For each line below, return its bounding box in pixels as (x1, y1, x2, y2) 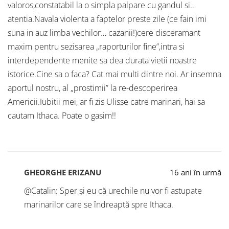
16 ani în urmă (170, 167, 221, 178)
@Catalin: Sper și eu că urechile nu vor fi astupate (24, 185, 202, 197)
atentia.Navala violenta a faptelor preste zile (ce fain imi (8, 13, 207, 25)
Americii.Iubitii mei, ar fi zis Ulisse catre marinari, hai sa (8, 96, 205, 108)
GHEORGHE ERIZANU (24, 167, 101, 178)
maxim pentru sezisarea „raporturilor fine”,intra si (8, 41, 185, 53)
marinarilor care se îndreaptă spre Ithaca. (24, 199, 173, 211)
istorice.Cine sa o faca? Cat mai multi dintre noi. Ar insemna (8, 68, 221, 80)
